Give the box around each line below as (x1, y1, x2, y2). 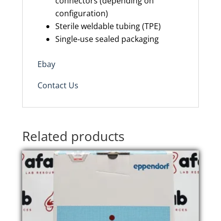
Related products (22, 127, 124, 145)
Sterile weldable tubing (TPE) (55, 20, 163, 32)
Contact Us (37, 79, 78, 91)
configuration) (55, 7, 110, 19)
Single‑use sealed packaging (55, 33, 159, 44)
